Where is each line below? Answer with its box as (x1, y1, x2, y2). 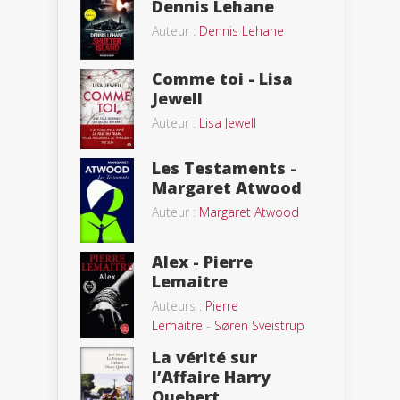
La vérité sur (152, 346, 257, 368)
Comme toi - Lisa (152, 67, 293, 89)
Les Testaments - (152, 156, 296, 179)
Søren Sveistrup (214, 316, 304, 334)
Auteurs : (152, 296, 205, 314)
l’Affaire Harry (152, 365, 271, 387)
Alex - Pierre (152, 250, 253, 272)
